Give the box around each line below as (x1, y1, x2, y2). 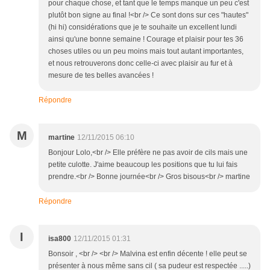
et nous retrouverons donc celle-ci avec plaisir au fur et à (48, 59, 233, 68)
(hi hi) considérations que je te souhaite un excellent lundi (48, 23, 237, 32)
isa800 (48, 234, 71, 243)
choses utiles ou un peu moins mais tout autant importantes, (48, 47, 243, 56)
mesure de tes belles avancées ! (48, 71, 154, 80)
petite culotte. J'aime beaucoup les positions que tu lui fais (48, 160, 237, 169)
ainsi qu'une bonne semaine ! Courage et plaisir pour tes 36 (48, 35, 243, 44)
